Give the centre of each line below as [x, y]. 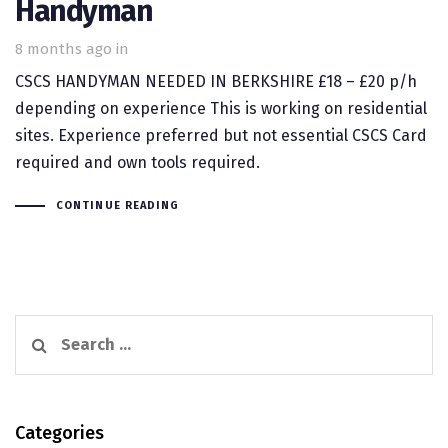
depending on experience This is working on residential [221, 108]
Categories [59, 432]
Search [41, 327]
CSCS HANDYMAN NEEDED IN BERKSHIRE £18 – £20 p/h [216, 81]
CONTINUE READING [117, 205]
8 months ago [63, 49]
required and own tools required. [137, 162]
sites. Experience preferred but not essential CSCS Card [221, 135]
